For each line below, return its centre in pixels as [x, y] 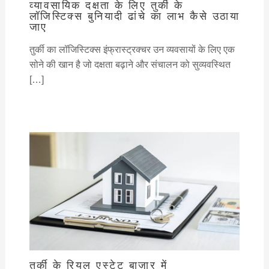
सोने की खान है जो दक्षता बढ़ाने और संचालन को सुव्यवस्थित [130, 64]
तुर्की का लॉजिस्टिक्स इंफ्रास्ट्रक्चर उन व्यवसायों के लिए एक [132, 49]
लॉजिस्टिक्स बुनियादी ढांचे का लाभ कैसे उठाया [134, 16]
